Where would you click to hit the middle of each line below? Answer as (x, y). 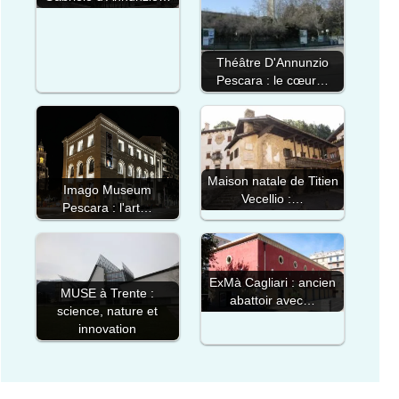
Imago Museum (108, 190)
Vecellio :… (273, 199)
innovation (108, 329)
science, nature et (108, 311)
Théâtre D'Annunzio (273, 62)
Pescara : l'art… (108, 208)
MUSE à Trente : (108, 293)
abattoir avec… (273, 300)
